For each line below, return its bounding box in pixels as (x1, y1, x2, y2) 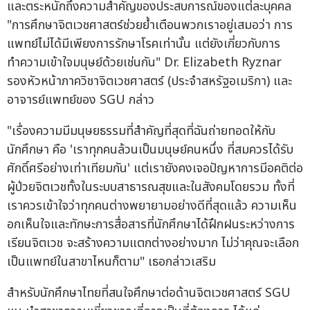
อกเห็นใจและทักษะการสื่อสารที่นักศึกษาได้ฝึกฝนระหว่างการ (7, 215, 295, 234)
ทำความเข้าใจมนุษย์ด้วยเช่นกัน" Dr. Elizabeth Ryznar (7, 53, 282, 72)
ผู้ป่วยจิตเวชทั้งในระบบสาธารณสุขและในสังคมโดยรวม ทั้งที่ (7, 177, 295, 197)
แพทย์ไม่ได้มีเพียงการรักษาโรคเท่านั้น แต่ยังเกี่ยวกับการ (7, 34, 280, 53)
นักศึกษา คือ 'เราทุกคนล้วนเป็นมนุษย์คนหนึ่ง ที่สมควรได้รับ (7, 140, 293, 159)
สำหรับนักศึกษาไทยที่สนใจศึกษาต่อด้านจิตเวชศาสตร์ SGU (7, 283, 291, 302)
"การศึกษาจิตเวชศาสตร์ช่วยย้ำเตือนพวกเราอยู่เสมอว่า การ (7, 15, 293, 35)
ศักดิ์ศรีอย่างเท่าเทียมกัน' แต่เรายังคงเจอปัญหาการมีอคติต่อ (7, 158, 303, 178)
